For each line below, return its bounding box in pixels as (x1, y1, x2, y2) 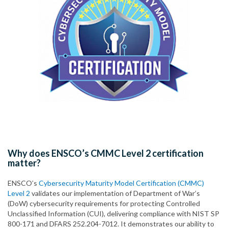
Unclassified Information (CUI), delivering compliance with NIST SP (8, 209, 219, 218)
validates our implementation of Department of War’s (30, 189, 200, 198)
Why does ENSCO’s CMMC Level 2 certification (8, 148, 204, 159)
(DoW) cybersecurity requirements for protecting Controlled (8, 199, 200, 208)
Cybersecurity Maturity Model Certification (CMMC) (39, 179, 204, 188)
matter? (8, 157, 41, 169)
